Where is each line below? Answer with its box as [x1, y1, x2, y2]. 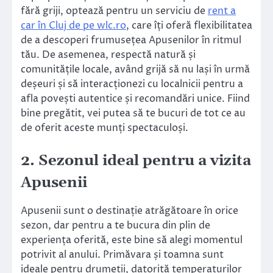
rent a [208, 4, 236, 18]
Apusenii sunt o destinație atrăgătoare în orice [21, 204, 238, 218]
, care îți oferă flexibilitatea [126, 19, 252, 33]
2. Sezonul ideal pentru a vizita [21, 152, 251, 171]
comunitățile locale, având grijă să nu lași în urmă [21, 63, 250, 77]
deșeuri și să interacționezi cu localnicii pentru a [21, 77, 243, 91]
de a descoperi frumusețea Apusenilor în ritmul [21, 34, 241, 48]
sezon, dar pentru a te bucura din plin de [21, 219, 210, 233]
